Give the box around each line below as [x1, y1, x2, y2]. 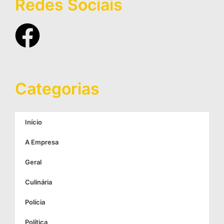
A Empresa [25, 138, 58, 146]
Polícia [25, 198, 45, 206]
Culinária [25, 178, 52, 186]
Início [25, 118, 42, 126]
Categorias [15, 79, 99, 99]
